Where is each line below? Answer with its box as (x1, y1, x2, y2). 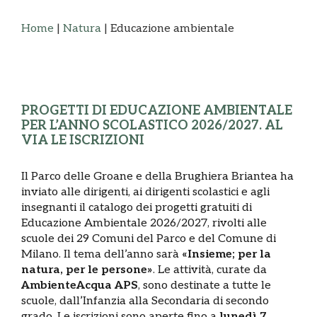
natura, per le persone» (21, 263, 153, 277)
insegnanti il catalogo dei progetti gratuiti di (21, 201, 252, 215)
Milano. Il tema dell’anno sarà (21, 248, 182, 262)
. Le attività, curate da (153, 263, 267, 277)
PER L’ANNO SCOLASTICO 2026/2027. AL (21, 118, 283, 134)
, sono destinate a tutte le (138, 279, 271, 293)
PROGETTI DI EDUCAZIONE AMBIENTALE (21, 103, 292, 119)
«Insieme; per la (182, 248, 271, 262)
